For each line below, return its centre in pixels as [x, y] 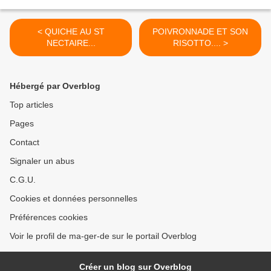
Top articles [31, 105]
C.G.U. [23, 180]
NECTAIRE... [71, 43]
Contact [24, 142]
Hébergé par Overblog [55, 86]
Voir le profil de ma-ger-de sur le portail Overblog [103, 236]
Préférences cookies [49, 217]
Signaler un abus [42, 161]
